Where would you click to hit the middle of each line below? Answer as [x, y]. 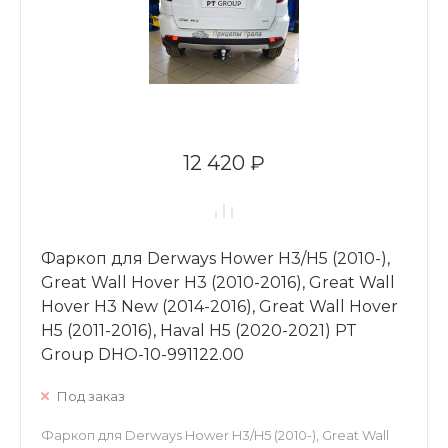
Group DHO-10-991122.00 [142, 354]
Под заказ [91, 395]
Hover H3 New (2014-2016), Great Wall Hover [219, 306]
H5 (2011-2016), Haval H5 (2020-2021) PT [199, 330]
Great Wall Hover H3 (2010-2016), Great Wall [218, 282]
